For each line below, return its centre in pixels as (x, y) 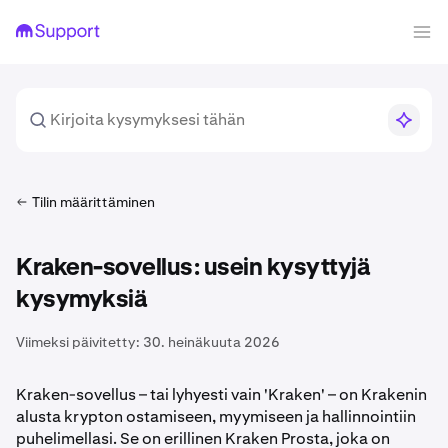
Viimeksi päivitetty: (78, 342)
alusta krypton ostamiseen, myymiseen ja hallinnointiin (216, 416)
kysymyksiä (81, 300)
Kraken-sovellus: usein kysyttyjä (192, 268)
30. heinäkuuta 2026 (211, 342)
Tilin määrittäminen (93, 202)
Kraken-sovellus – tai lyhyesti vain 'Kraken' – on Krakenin (221, 394)
